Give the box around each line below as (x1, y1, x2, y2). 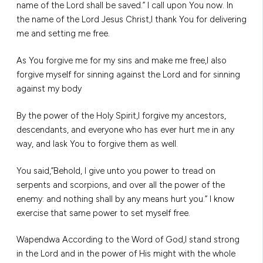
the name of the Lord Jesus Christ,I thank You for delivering (16, 14, 247, 25)
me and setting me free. (16, 28, 110, 39)
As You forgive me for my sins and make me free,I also (16, 55, 227, 66)
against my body (16, 83, 82, 94)
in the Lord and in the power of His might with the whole (16, 248, 235, 259)
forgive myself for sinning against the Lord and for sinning (16, 69, 240, 80)
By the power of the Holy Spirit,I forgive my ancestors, (16, 110, 226, 121)
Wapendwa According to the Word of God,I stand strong (16, 234, 240, 245)
